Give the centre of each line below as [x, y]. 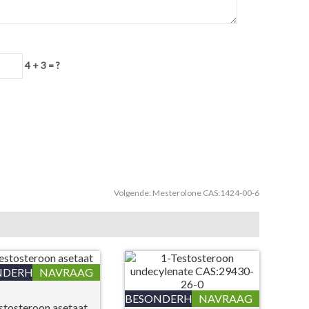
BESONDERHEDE [169, 298]
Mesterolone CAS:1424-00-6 [206, 193]
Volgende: [133, 193]
